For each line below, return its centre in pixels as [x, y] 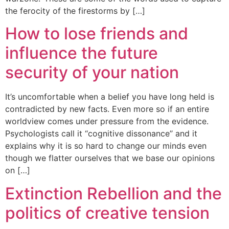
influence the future [82, 53]
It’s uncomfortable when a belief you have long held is [110, 97]
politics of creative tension [107, 213]
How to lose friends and [97, 34]
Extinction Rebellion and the [113, 193]
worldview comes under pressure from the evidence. [107, 121]
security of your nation [92, 73]
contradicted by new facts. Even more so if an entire [107, 109]
